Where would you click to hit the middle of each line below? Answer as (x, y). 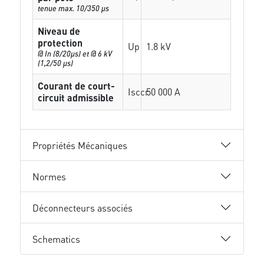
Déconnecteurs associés (83, 207)
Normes (49, 176)
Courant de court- (77, 86)
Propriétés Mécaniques (80, 145)
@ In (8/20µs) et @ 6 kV (75, 53)
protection (60, 43)
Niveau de (59, 31)
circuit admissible (76, 98)
